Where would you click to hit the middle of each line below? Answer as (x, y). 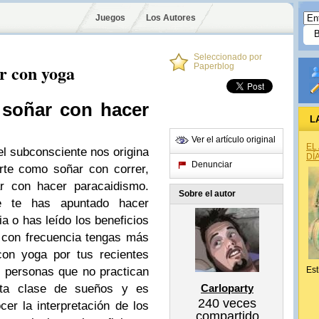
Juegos (110, 18)
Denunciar (212, 164)
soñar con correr (99, 169)
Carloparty (227, 288)
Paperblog (214, 66)
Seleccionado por (228, 57)
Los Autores (171, 18)
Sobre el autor (207, 194)
